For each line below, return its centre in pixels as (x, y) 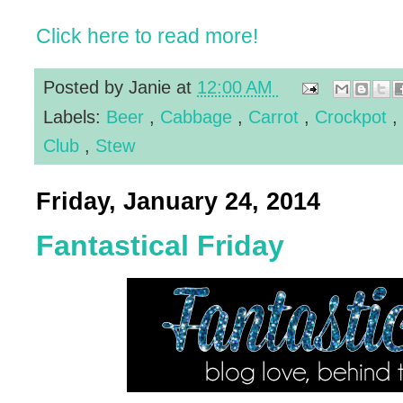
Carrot (276, 116)
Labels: (75, 116)
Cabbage (199, 116)
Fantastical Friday (160, 245)
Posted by (86, 86)
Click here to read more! (147, 36)
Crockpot (354, 116)
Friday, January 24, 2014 (178, 201)
